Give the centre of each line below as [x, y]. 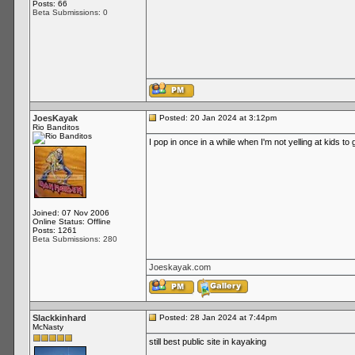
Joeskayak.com [179, 267]
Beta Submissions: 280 [74, 239]
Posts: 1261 [54, 230]
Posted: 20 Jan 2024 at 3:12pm [216, 118]
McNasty [48, 327]
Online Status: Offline [71, 221]
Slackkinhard [59, 318]
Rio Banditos [55, 127]
